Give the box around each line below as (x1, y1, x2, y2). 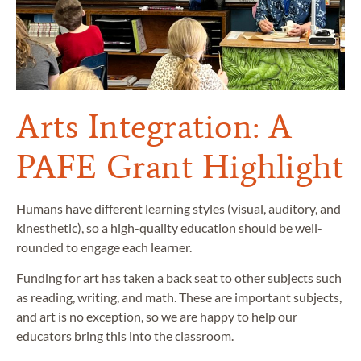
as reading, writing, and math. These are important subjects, (16, 289, 342, 305)
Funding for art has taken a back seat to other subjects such (16, 270, 342, 286)
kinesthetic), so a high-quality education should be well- (16, 219, 322, 235)
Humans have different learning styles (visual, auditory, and (16, 200, 341, 216)
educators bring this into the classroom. (16, 328, 234, 344)
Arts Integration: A (16, 105, 293, 147)
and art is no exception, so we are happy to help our (16, 309, 297, 325)
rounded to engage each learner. (16, 239, 192, 255)
